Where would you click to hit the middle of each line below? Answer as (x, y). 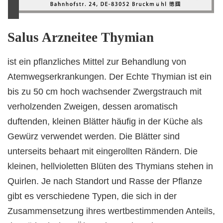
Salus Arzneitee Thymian (81, 38)
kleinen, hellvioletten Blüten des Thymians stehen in (110, 167)
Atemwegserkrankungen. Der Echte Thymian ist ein (110, 77)
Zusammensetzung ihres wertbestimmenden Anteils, (111, 211)
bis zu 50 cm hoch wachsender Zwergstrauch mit (105, 92)
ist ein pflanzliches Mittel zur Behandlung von (97, 62)
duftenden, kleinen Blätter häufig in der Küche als (105, 122)
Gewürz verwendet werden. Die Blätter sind (94, 137)
